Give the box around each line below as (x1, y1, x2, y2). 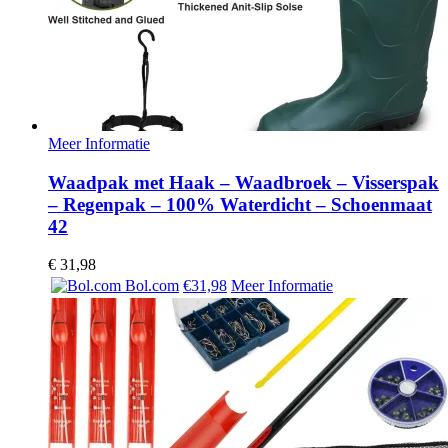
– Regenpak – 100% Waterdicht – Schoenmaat (48, 193, 432, 215)
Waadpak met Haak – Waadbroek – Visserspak (48, 171, 439, 193)
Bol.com (121, 277, 179, 295)
